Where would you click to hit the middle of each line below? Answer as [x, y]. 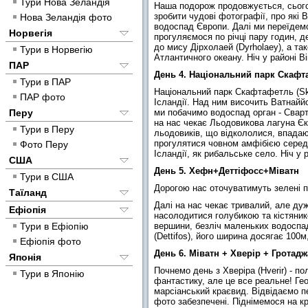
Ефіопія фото [51, 241]
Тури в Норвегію [56, 49]
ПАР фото [43, 97]
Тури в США [47, 177]
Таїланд [28, 192]
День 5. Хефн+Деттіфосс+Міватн [227, 171]
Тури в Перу [47, 129]
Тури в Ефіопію [54, 226]
